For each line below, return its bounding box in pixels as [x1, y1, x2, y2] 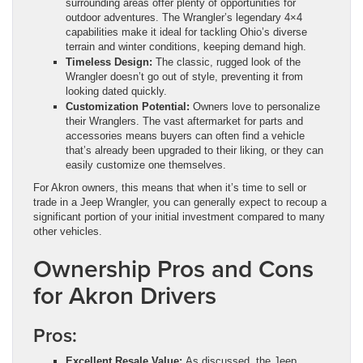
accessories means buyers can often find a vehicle [66, 130, 305, 143]
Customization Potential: [66, 100, 190, 113]
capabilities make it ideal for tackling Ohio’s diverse [66, 26, 307, 39]
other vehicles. [33, 225, 102, 238]
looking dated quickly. [66, 85, 167, 98]
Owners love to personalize [190, 100, 320, 113]
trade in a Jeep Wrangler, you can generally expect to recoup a [33, 196, 327, 209]
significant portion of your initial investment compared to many [33, 211, 325, 224]
